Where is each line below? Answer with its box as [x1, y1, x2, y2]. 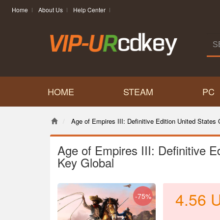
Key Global [57, 154, 114, 171]
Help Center [73, 5, 106, 14]
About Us [38, 5, 63, 14]
